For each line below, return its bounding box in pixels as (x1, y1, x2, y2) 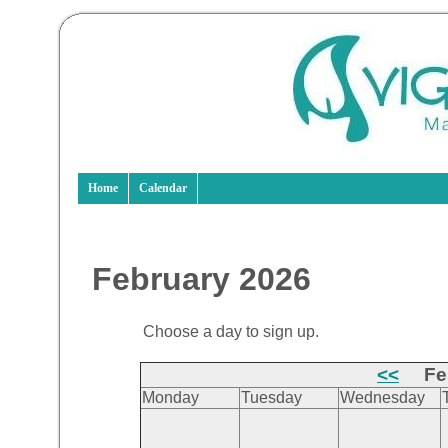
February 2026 (92, 261, 312, 298)
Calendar (138, 181, 187, 195)
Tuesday (241, 388, 302, 406)
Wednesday (340, 388, 425, 406)
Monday (142, 388, 199, 406)
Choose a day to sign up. (143, 322, 319, 340)
